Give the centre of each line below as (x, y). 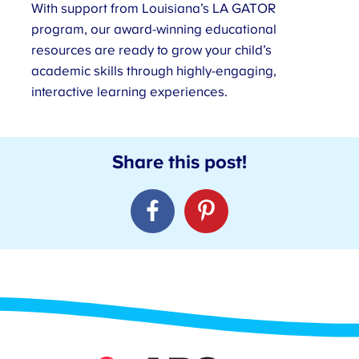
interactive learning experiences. (130, 93)
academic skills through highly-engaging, (154, 72)
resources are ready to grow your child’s (152, 51)
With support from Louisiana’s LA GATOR (154, 9)
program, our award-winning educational (154, 30)
